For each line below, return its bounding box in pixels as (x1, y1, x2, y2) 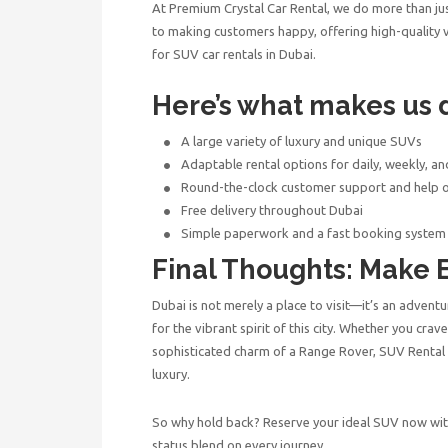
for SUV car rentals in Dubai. (152, 46, 316, 61)
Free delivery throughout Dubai (181, 202, 364, 217)
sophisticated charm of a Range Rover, (152, 343, 379, 358)
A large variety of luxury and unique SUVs (181, 133, 423, 148)
